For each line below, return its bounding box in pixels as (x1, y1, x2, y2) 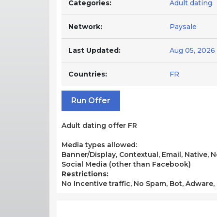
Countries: (68, 69, 107, 78)
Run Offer (71, 95, 110, 105)
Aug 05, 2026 (170, 46, 215, 55)
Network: (68, 22, 102, 31)
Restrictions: (62, 169, 108, 178)
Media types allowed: (62, 140, 137, 149)
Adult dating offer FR (62, 121, 137, 130)
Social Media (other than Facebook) (62, 159, 191, 169)
